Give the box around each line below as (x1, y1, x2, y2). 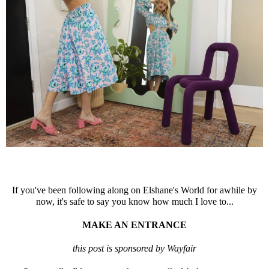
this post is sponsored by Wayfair (73, 243, 196, 254)
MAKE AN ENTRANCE (82, 220, 187, 231)
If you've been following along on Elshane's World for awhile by (12, 185, 257, 196)
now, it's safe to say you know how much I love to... (35, 196, 234, 207)
